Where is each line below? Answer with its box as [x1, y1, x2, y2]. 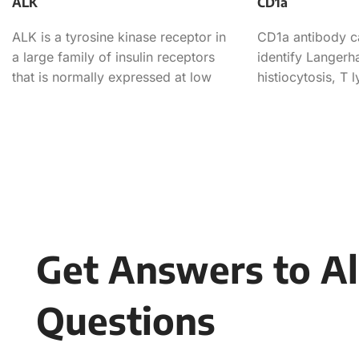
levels [12, 88, 46, 105]
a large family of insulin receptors [12, 48, 215, 65]
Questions [36, 296, 216, 343]
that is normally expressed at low [12, 68, 212, 85]
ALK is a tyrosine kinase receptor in [12, 28, 226, 45]
